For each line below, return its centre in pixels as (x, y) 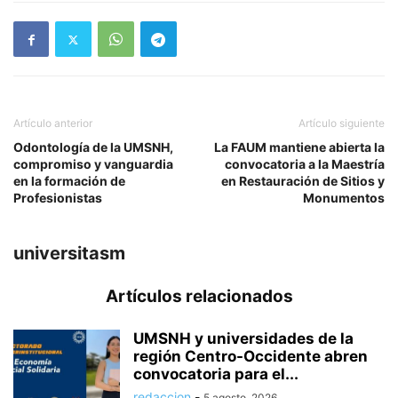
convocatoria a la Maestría (305, 164)
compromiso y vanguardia (93, 164)
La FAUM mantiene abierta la (299, 147)
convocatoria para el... (216, 374)
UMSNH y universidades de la (243, 339)
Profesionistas (58, 198)
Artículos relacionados (199, 297)
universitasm (69, 254)
